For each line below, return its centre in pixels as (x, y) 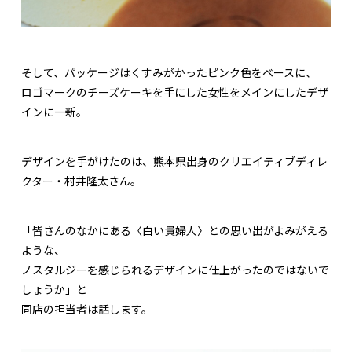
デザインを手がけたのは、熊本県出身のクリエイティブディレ (174, 161)
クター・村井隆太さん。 (81, 181)
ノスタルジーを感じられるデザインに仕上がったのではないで (175, 270)
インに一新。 (54, 112)
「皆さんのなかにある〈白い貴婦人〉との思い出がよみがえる (175, 231)
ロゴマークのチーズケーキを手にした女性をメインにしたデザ (175, 92)
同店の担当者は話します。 (87, 309)
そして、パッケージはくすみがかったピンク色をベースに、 (169, 73)
